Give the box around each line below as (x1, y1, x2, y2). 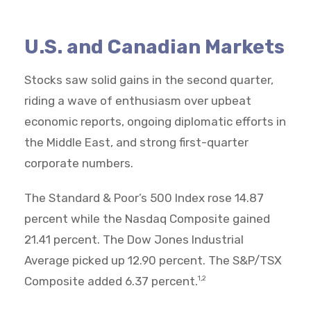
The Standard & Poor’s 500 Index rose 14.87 (24, 190, 264, 205)
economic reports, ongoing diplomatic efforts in (24, 114, 286, 128)
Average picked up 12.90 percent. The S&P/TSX (24, 253, 282, 267)
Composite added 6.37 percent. (24, 274, 198, 288)
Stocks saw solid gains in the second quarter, (24, 72, 274, 87)
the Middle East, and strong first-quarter (24, 135, 249, 149)
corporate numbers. (24, 155, 133, 170)
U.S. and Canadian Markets (24, 35, 285, 58)
